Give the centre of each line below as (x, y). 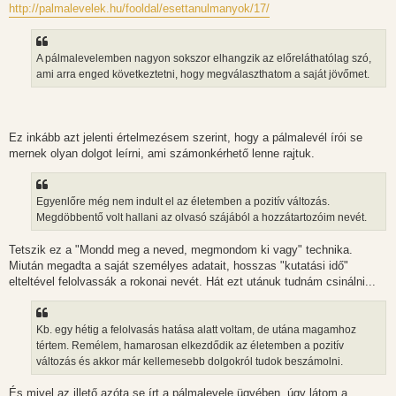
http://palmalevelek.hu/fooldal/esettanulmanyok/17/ (139, 9)
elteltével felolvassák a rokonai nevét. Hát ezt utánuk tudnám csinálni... (192, 281)
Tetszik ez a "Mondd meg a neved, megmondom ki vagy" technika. (181, 249)
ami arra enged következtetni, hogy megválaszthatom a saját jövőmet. (203, 74)
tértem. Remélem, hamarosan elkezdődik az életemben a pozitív (190, 346)
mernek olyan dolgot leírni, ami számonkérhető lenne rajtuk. (162, 154)
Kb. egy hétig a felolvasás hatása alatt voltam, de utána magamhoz (196, 330)
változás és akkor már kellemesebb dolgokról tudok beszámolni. (190, 362)
